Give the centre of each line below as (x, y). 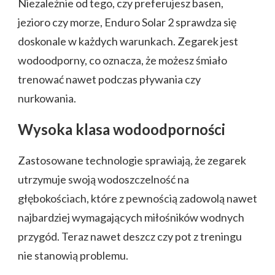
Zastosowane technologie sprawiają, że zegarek (132, 160)
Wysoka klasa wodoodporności (122, 129)
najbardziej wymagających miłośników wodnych (131, 217)
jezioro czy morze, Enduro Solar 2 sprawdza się (127, 22)
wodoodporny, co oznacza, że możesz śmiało (122, 60)
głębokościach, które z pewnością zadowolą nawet (137, 198)
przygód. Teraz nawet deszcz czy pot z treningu (130, 236)
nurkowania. (47, 98)
